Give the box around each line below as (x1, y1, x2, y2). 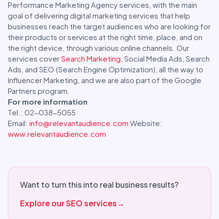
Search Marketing (61, 54, 121, 63)
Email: (8, 118, 29, 128)
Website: (129, 118, 162, 128)
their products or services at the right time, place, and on (8, 32, 202, 42)
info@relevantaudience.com (29, 118, 129, 128)
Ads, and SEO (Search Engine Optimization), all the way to (8, 65, 203, 74)
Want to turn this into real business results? (20, 179, 178, 190)
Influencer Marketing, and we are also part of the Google (8, 75, 201, 85)
